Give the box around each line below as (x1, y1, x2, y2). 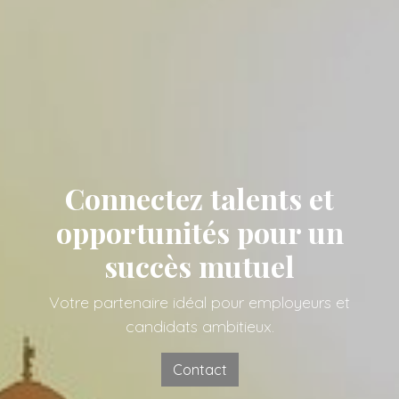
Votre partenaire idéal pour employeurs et (49, 291, 350, 313)
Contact (172, 360, 227, 379)
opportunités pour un (55, 212, 344, 251)
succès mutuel (104, 246, 295, 285)
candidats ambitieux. (125, 315, 274, 337)
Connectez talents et (65, 178, 334, 217)
